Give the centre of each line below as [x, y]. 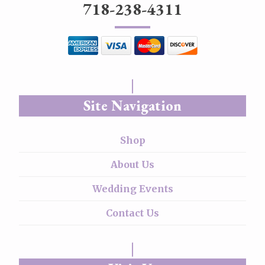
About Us [132, 164]
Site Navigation [132, 105]
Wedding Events [132, 188]
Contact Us [132, 213]
